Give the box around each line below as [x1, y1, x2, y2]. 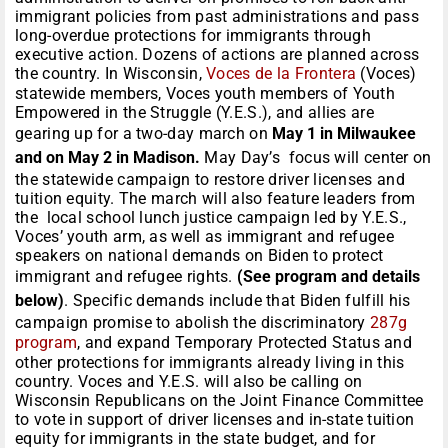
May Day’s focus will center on [200, 148, 432, 168]
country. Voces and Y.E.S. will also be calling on [15, 372, 363, 392]
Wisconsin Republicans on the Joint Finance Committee [15, 391, 424, 411]
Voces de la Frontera [206, 64, 357, 84]
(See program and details [237, 267, 421, 287]
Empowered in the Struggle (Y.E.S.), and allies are [15, 103, 374, 123]
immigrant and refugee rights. [15, 267, 238, 287]
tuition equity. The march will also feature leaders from [15, 189, 416, 209]
